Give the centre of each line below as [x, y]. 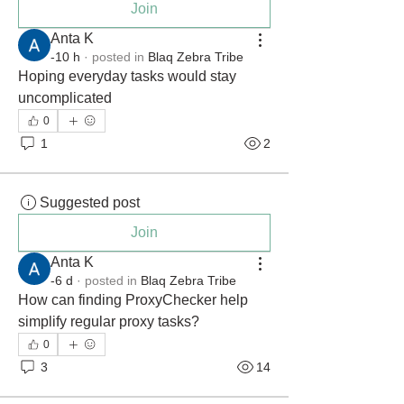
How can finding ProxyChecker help [133, 300]
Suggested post [90, 202]
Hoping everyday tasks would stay [127, 76]
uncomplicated [65, 98]
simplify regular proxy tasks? [109, 321]
